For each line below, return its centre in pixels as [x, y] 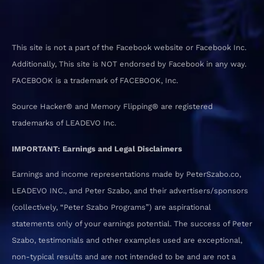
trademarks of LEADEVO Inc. [64, 123]
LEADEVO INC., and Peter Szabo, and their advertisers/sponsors [130, 191]
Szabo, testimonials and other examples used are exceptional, [127, 240]
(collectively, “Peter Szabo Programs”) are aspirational [111, 207]
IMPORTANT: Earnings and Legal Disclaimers [97, 148]
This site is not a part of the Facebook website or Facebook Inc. [129, 48]
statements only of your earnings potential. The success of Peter [132, 224]
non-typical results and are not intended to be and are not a [124, 257]
